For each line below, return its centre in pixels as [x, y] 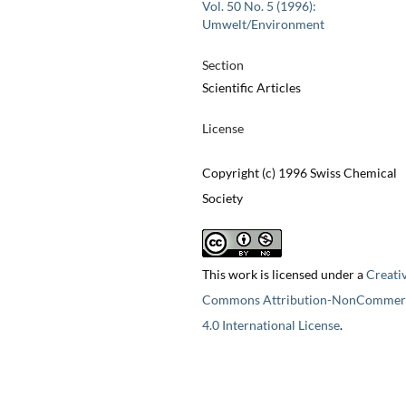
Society [222, 198]
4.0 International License [271, 325]
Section [222, 65]
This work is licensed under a [284, 275]
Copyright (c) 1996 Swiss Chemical [299, 173]
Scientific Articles [251, 88]
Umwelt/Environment [263, 24]
